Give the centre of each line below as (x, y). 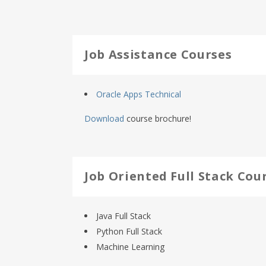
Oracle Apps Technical (139, 94)
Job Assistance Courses (158, 54)
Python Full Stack (129, 231)
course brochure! (158, 118)
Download (104, 118)
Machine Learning (130, 247)
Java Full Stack (123, 216)
